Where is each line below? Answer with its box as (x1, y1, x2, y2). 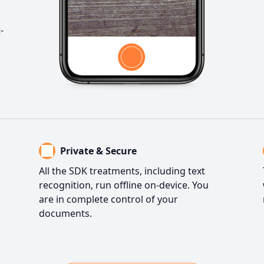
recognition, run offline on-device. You (39, 179, 209, 192)
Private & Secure (60, 144, 137, 158)
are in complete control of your (39, 193, 178, 206)
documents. (39, 207, 92, 220)
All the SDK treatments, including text (39, 164, 205, 178)
